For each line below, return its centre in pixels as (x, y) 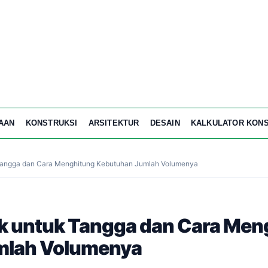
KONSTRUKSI (51, 123)
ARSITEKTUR (114, 123)
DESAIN (165, 123)
